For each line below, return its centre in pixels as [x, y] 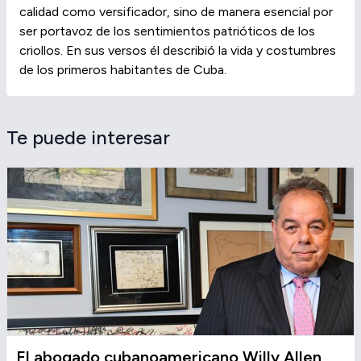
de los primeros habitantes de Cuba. [123, 69]
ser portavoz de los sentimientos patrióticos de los [167, 31]
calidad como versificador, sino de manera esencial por [176, 11]
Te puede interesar [88, 137]
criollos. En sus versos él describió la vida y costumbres [178, 50]
